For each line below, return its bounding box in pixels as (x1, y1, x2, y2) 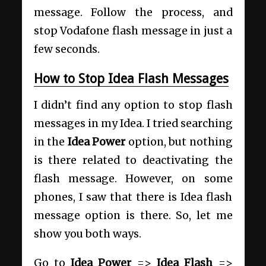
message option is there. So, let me (33, 208, 233, 222)
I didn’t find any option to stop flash (33, 98, 233, 112)
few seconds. (33, 43, 100, 56)
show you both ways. (33, 227, 141, 240)
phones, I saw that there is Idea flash (33, 190, 233, 204)
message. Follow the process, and (33, 6, 233, 20)
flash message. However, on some (33, 172, 233, 185)
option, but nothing (128, 135, 233, 148)
